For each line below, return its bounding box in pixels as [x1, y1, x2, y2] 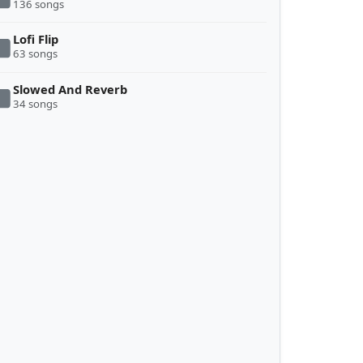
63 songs [13, 46, 58, 62]
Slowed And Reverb [13, 81, 128, 98]
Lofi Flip [13, 31, 59, 48]
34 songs [13, 96, 58, 112]
